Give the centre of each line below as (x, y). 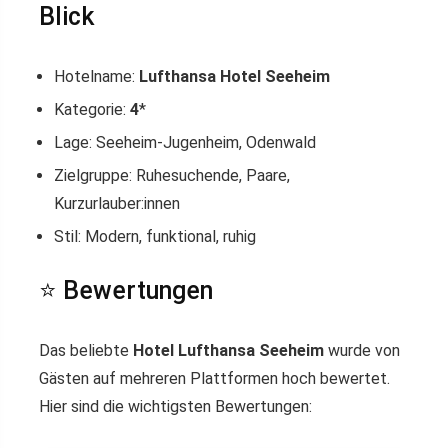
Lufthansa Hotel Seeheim (234, 77)
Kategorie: (92, 110)
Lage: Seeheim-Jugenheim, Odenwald (185, 143)
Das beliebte (86, 351)
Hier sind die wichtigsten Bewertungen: (175, 407)
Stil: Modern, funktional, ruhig (155, 237)
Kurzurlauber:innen (117, 204)
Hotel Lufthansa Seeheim (228, 351)
